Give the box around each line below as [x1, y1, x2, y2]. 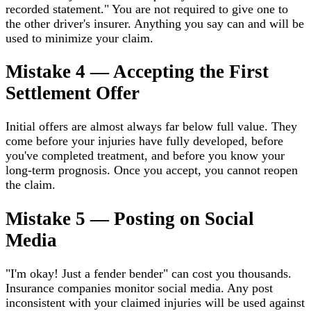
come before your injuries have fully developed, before [6, 134, 283, 149]
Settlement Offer [6, 83, 140, 104]
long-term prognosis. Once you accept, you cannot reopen [6, 163, 298, 178]
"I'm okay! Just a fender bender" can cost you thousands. [6, 267, 292, 281]
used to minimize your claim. [6, 31, 153, 45]
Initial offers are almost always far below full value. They [6, 119, 297, 134]
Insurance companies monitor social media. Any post [6, 281, 273, 296]
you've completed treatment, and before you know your [6, 149, 285, 163]
